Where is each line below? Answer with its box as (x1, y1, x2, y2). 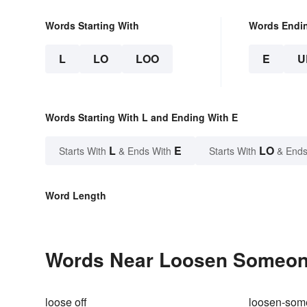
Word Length (45, 188, 106, 203)
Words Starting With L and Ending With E (45, 110, 238, 125)
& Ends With (116, 144, 174, 158)
